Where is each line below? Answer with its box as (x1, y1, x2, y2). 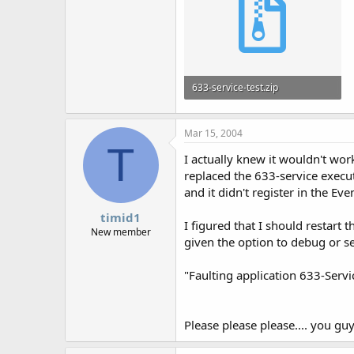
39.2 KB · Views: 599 (192, 104, 279, 118)
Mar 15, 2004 (184, 126, 243, 141)
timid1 (100, 209, 141, 225)
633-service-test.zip (192, 80, 278, 94)
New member (90, 224, 151, 239)
